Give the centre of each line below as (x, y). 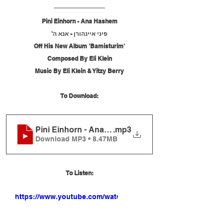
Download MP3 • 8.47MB (76, 139)
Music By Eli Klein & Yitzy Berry (79, 71)
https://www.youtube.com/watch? (72, 196)
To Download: (79, 96)
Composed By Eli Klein (79, 58)
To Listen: (79, 173)
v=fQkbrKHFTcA (42, 207)
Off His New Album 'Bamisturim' (79, 46)
